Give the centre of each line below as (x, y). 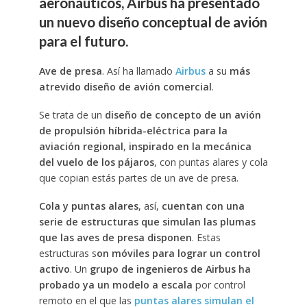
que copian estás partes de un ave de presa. (138, 177)
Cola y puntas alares (88, 206)
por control (219, 284)
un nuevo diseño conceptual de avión (153, 22)
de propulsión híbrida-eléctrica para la (133, 130)
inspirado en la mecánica (190, 146)
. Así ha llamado (138, 71)
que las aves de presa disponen (115, 237)
